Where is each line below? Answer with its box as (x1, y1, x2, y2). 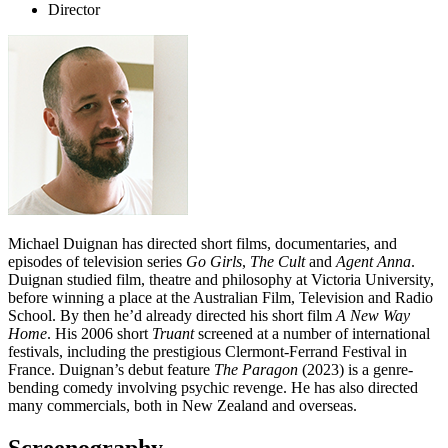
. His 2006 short (47, 325, 152, 343)
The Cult (250, 253, 309, 271)
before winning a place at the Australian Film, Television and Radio (8, 289, 433, 307)
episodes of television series (8, 253, 186, 271)
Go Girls (186, 253, 242, 271)
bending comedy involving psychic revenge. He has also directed (8, 379, 418, 397)
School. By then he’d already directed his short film (8, 307, 336, 325)
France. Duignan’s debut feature (8, 361, 214, 379)
